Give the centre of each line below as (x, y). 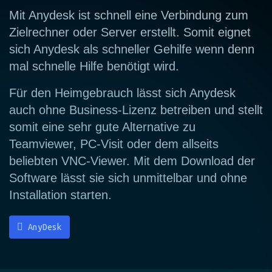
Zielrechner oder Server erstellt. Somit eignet (130, 32)
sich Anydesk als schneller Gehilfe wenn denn (132, 49)
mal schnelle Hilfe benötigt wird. (94, 66)
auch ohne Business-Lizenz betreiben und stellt (136, 110)
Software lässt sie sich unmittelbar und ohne (128, 178)
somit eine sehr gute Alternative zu (102, 127)
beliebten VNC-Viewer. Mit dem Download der (132, 161)
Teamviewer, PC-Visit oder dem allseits (114, 144)
